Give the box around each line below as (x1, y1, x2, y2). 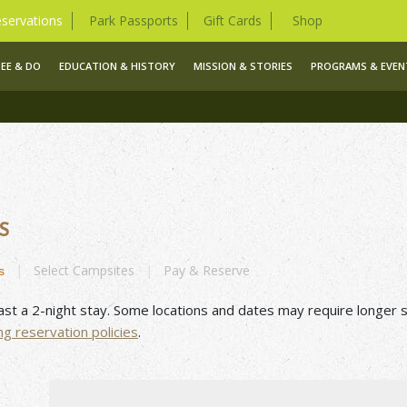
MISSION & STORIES (194, 58, 293, 73)
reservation (12, 323, 88, 341)
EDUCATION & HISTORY (59, 58, 175, 73)
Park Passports (88, 11, 178, 29)
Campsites (69, 262, 134, 279)
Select (34, 262, 69, 279)
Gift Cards (203, 11, 263, 29)
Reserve (199, 262, 250, 279)
